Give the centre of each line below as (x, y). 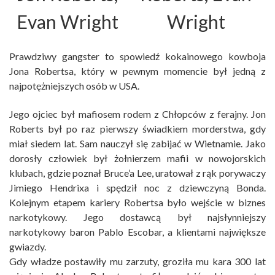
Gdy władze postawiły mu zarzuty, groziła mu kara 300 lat (137, 261)
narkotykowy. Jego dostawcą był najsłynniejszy (137, 217)
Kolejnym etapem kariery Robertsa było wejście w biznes (137, 203)
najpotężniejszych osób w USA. (74, 86)
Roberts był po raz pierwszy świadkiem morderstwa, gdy (137, 129)
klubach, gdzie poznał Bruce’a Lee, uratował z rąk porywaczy (137, 173)
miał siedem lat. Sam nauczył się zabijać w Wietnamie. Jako (137, 144)
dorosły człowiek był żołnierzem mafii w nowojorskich (137, 158)
